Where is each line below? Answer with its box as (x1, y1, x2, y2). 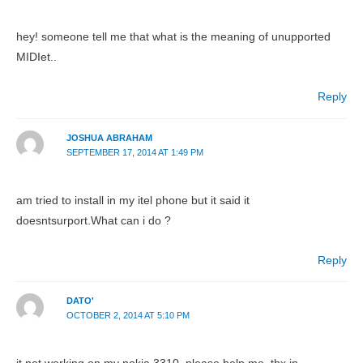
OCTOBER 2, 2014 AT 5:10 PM (66, 310, 190, 321)
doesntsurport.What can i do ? (16, 214, 171, 227)
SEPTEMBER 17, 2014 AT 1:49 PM (66, 147, 203, 157)
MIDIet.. (16, 51, 57, 64)
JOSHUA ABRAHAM (66, 132, 152, 143)
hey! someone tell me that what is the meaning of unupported (16, 31, 331, 44)
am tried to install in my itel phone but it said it (16, 194, 250, 207)
